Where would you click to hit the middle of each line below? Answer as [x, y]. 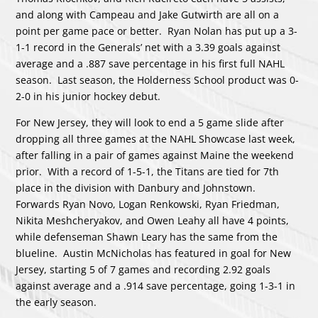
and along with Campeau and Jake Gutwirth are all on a [148, 15]
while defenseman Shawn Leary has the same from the [147, 237]
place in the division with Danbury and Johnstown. [137, 188]
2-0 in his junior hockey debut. [88, 97]
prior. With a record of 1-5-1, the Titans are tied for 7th [148, 172]
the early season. [56, 302]
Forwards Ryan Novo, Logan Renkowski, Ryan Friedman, [148, 204]
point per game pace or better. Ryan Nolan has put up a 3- [157, 31]
